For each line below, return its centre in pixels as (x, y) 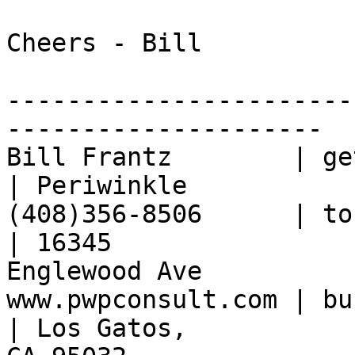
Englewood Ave (104, 271)
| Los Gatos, (104, 328)
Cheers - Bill (104, 43)
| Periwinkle (97, 186)
